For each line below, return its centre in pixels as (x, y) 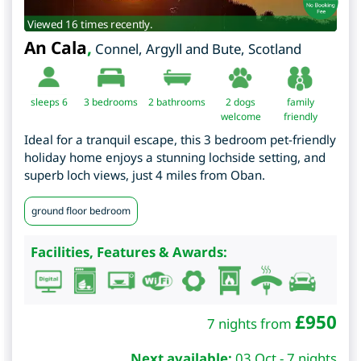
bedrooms (114, 102)
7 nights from (251, 323)
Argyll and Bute (193, 48)
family (300, 102)
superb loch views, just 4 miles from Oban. (145, 174)
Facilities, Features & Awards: (129, 251)
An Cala (56, 47)
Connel (117, 48)
